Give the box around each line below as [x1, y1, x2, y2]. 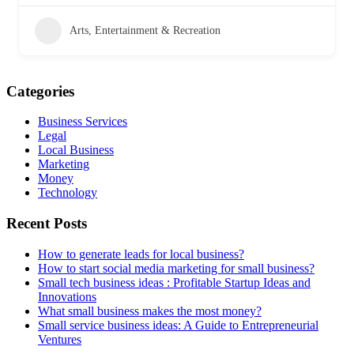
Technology [38, 186, 97, 200]
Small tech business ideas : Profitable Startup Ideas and [38, 275, 311, 289]
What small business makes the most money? [38, 303, 262, 318]
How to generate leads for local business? [38, 247, 244, 261]
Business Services [38, 115, 127, 129]
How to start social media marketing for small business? [38, 261, 314, 275]
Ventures [38, 332, 81, 346]
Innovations [38, 289, 96, 303]
